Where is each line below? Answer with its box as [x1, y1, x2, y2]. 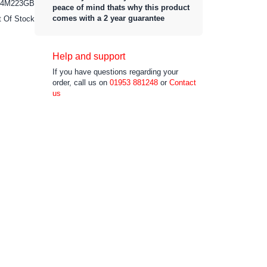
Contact [169, 77, 196, 87]
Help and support [52, 51, 125, 61]
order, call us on [52, 77, 107, 87]
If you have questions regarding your [52, 67, 178, 76]
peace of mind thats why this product [52, 2, 190, 12]
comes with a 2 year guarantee [52, 13, 164, 23]
